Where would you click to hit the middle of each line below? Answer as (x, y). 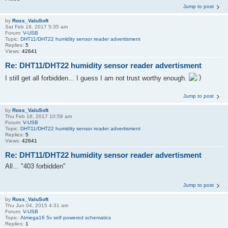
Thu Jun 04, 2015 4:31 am (37, 205)
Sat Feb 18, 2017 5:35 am (36, 27)
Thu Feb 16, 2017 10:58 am (38, 116)
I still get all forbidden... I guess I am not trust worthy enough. (97, 78)
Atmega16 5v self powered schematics (66, 218)
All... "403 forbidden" (35, 166)
